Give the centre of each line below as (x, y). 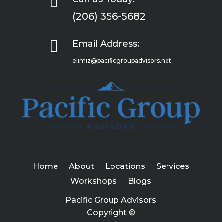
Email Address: (106, 44)
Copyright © (111, 213)
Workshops (94, 181)
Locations (125, 166)
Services (172, 166)
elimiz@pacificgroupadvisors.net (122, 61)
